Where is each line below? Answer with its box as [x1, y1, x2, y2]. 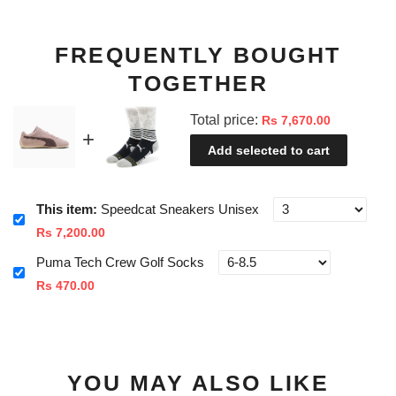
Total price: [190, 112, 262, 128]
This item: [36, 202, 101, 217]
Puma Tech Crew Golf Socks [36, 255, 204, 270]
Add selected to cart [208, 143, 330, 158]
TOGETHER [128, 70, 268, 95]
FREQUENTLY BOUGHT [55, 42, 341, 67]
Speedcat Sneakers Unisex [101, 202, 259, 217]
